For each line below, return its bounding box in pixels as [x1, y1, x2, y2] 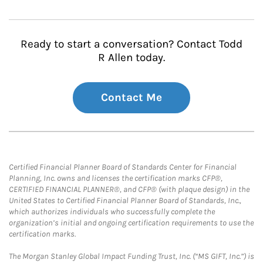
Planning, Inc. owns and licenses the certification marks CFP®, [9, 173, 222, 183]
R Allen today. [98, 51, 165, 64]
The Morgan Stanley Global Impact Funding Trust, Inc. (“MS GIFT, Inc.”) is [9, 251, 254, 261]
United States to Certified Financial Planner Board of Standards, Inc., [9, 195, 241, 205]
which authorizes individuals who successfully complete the [9, 207, 215, 217]
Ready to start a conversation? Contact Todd [21, 38, 242, 50]
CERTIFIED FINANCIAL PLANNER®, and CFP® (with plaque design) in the [9, 184, 249, 194]
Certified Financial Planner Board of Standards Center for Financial [9, 162, 237, 172]
